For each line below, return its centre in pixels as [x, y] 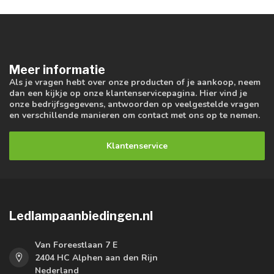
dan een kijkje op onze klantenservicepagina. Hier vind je [128, 93]
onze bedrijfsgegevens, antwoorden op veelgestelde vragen [134, 104]
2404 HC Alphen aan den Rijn [96, 257]
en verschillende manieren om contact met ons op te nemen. [135, 115]
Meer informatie [57, 69]
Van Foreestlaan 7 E [76, 245]
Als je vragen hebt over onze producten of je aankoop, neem [135, 82]
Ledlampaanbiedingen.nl [81, 216]
